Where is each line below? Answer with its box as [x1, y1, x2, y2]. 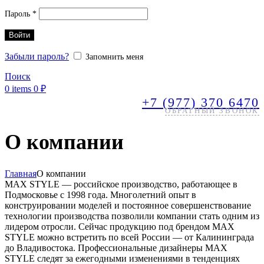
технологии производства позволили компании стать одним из [5, 211, 259, 222]
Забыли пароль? [5, 51, 69, 61]
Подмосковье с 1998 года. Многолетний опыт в [5, 190, 196, 200]
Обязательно [36, 7, 80, 16]
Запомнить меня [85, 52, 143, 61]
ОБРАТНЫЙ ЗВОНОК [165, 106, 259, 115]
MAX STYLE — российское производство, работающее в [5, 179, 237, 190]
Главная [5, 169, 37, 179]
